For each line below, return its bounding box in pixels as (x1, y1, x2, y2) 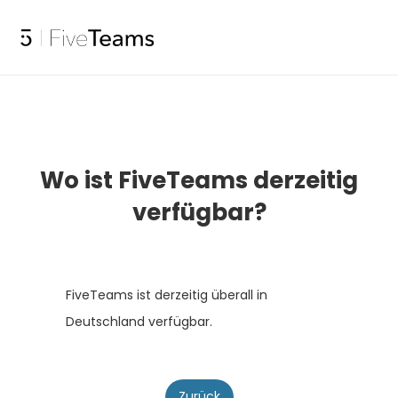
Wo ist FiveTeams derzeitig (40, 164, 358, 196)
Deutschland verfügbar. (66, 313, 212, 330)
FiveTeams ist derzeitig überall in (66, 286, 267, 304)
